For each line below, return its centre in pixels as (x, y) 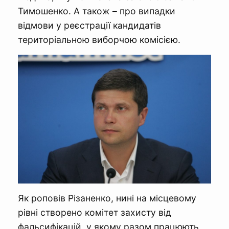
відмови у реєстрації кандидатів (89, 25)
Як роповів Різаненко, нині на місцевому (107, 198)
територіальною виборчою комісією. (99, 40)
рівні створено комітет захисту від (95, 212)
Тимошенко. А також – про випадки (97, 11)
